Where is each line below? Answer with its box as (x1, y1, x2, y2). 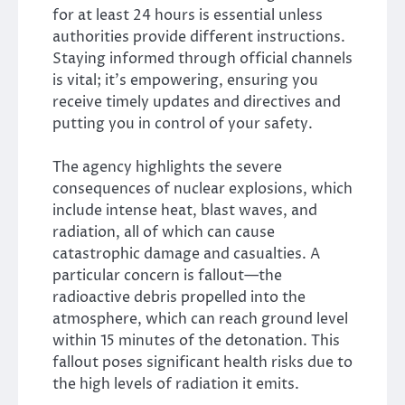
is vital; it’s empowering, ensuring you (52, 70, 318, 90)
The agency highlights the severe (52, 156, 282, 177)
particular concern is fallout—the (52, 265, 282, 286)
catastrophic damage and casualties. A (52, 243, 320, 264)
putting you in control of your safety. (52, 113, 313, 134)
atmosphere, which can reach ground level (52, 308, 348, 329)
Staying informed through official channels (52, 48, 353, 69)
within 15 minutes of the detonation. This (52, 330, 340, 351)
